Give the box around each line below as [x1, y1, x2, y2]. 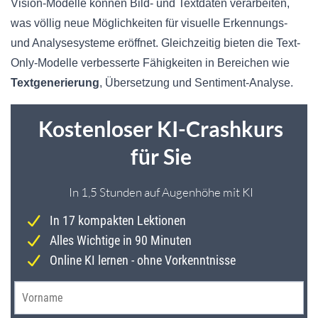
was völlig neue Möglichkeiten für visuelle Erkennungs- [11, 17, 287, 30]
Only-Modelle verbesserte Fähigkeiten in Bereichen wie [11, 57, 290, 70]
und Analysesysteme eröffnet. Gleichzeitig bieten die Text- [11, 37, 300, 50]
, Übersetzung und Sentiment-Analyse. [99, 77, 293, 89]
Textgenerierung [11, 77, 99, 89]
